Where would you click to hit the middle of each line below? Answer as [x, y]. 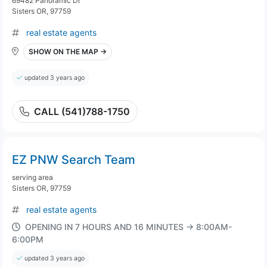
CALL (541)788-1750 [82, 111]
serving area [32, 177]
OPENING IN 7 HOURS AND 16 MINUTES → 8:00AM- [128, 227]
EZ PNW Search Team [74, 160]
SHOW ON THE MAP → [68, 52]
